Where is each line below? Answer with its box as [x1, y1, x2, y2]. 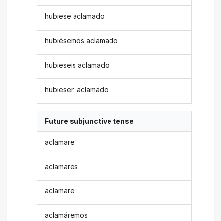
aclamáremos [45, 211, 88, 220]
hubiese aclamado [45, 12, 105, 21]
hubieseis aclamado [45, 61, 110, 70]
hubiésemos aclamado [45, 36, 118, 45]
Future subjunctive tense [45, 116, 134, 125]
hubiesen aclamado [45, 85, 109, 94]
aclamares [45, 162, 78, 171]
